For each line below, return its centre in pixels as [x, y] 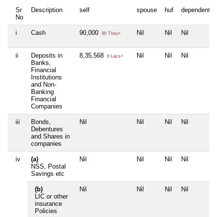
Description [47, 10]
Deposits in [47, 56]
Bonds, [41, 122]
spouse [147, 10]
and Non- [44, 85]
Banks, [41, 63]
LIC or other [51, 197]
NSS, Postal [48, 167]
